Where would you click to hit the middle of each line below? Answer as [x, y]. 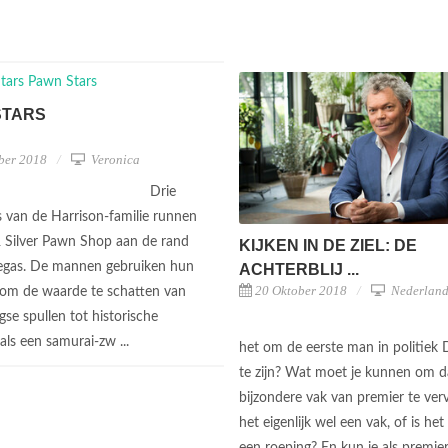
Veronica [114, 159]
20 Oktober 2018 [301, 290]
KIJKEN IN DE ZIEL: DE [328, 245]
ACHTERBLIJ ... [299, 269]
